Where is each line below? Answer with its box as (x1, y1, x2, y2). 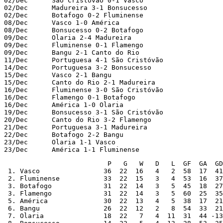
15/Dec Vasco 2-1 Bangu (4, 71, 111, 79)
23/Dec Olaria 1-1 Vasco (4, 138, 115, 146)
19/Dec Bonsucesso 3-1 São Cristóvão (4, 108, 163, 116)
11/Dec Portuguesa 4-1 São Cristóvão (4, 56, 163, 64)
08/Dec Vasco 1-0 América (4, 18, 119, 26)
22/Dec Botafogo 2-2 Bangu (4, 130, 123, 138)
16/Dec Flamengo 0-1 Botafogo (4, 93, 135, 101)
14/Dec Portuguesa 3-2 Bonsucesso (4, 63, 151, 71)
